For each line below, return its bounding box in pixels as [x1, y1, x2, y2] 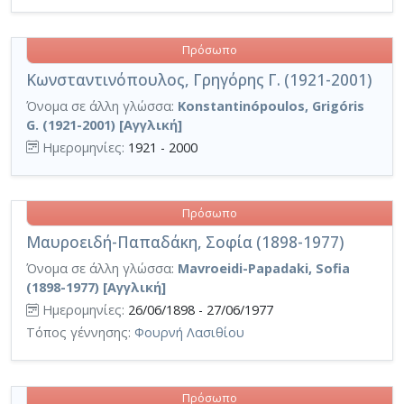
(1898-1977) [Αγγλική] [26, 279, 166, 297]
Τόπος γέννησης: [26, 324, 134, 342]
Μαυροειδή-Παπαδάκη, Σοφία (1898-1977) [26, 232, 344, 253]
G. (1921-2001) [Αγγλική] [26, 115, 182, 133]
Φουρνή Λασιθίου [134, 324, 244, 342]
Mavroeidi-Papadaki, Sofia [178, 260, 350, 278]
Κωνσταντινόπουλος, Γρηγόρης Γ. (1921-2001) [26, 69, 372, 90]
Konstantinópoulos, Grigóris [178, 96, 364, 115]
